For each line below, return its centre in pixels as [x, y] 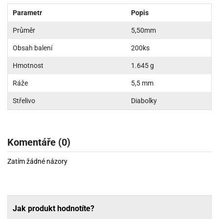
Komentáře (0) [39, 142]
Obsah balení [33, 48]
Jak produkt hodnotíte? [54, 208]
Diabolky [144, 100]
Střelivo [24, 100]
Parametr [27, 12]
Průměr [24, 30]
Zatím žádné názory [37, 161]
